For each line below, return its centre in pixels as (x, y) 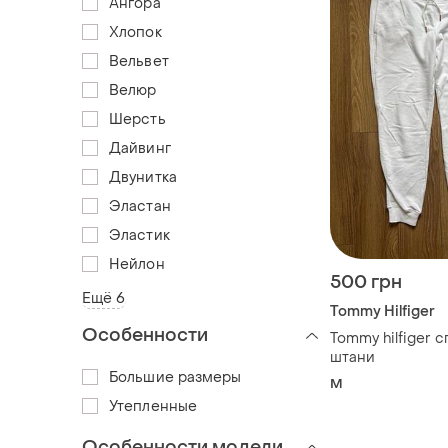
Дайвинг (140, 148)
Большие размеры (175, 377)
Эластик (139, 235)
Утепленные (153, 406)
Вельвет (139, 61)
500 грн (366, 282)
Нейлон (137, 264)
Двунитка (143, 177)
